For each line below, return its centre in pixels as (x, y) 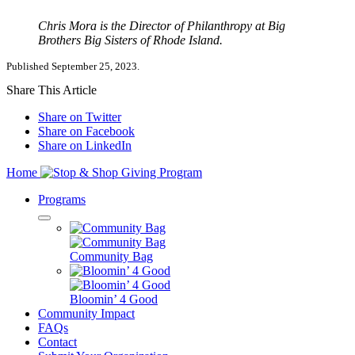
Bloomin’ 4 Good (114, 300)
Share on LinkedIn (85, 146)
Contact (57, 342)
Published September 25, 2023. (73, 67)
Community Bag (111, 257)
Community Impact (86, 314)
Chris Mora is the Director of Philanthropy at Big (162, 26)
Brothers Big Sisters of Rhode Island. (130, 40)
